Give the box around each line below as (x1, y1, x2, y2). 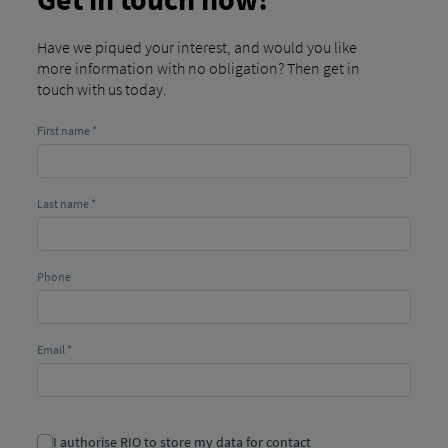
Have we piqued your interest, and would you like (36, 36, 357, 57)
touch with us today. (36, 78, 167, 99)
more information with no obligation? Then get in (36, 57, 360, 78)
